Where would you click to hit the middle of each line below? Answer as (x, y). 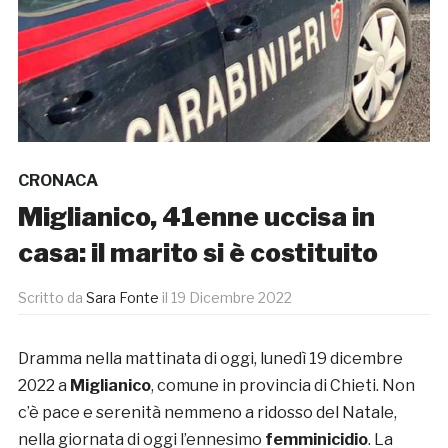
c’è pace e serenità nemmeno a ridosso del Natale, (207, 413)
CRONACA (57, 181)
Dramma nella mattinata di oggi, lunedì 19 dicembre (210, 359)
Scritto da (51, 298)
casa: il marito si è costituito (197, 253)
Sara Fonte (122, 298)
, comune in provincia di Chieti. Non (282, 386)
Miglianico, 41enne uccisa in (196, 217)
